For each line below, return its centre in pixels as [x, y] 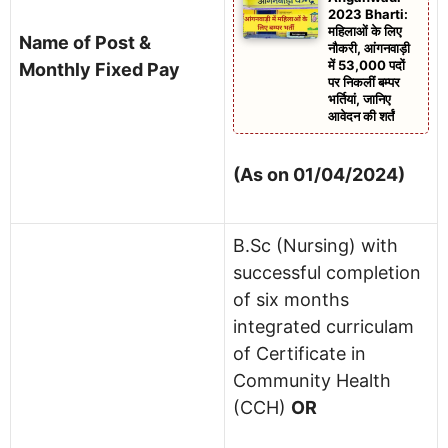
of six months [291, 299]
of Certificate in [299, 353]
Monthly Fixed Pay [101, 69]
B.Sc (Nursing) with [315, 245]
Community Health [312, 380]
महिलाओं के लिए [365, 30]
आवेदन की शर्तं [361, 115]
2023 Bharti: [368, 13]
